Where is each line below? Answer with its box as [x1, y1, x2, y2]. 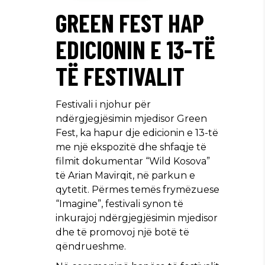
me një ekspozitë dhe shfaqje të [56, 141, 206, 153]
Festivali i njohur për [56, 98, 151, 110]
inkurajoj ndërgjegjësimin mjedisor [56, 212, 218, 224]
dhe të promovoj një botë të [56, 226, 189, 238]
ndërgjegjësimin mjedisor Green [56, 112, 207, 124]
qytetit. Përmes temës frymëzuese [56, 183, 219, 195]
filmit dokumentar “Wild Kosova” [56, 155, 210, 167]
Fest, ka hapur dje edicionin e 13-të [56, 127, 218, 138]
